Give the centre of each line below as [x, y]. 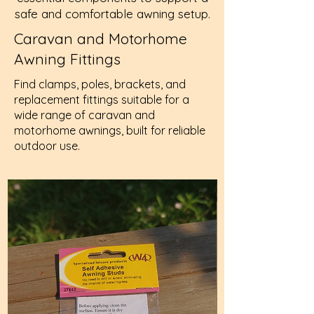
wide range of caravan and [84, 115]
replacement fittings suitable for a [102, 100]
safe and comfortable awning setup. [112, 14]
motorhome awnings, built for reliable [110, 130]
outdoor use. [47, 146]
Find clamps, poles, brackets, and [100, 84]
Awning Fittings [67, 59]
